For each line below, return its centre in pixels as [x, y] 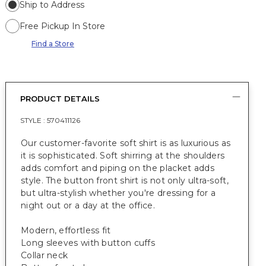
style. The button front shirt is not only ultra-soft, [125, 180]
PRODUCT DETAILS [60, 99]
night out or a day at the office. [88, 205]
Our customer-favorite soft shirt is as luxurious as [126, 143]
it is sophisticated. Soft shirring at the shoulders [123, 156]
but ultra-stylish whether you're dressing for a [118, 193]
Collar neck [46, 255]
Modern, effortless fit [66, 230]
